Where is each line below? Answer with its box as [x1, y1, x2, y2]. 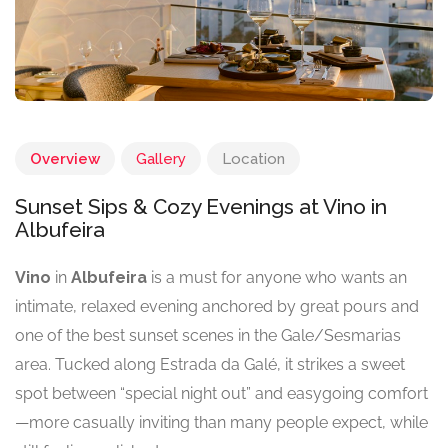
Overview [30, 150, 100, 169]
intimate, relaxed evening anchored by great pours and [15, 297, 419, 317]
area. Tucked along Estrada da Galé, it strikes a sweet [15, 355, 405, 375]
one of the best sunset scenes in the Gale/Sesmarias [15, 326, 401, 346]
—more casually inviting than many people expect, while [15, 413, 428, 433]
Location [222, 150, 285, 169]
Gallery [136, 150, 186, 169]
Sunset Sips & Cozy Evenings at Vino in [15, 194, 387, 220]
